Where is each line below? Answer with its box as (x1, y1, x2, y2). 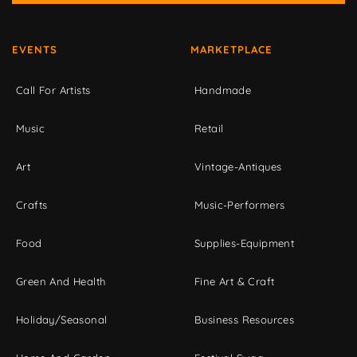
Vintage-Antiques (194, 159, 282, 173)
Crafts (16, 198, 48, 211)
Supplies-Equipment (194, 236, 295, 249)
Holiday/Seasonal (16, 312, 108, 326)
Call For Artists (16, 83, 91, 96)
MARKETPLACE (190, 42, 273, 56)
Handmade (194, 83, 252, 96)
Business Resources (194, 312, 295, 326)
